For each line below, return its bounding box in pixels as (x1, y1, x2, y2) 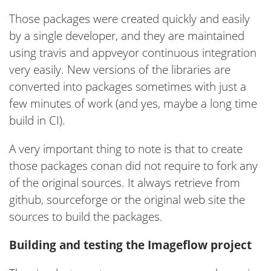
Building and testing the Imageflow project (9, 237, 252, 253)
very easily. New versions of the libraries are (9, 61, 230, 77)
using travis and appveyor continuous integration (9, 44, 256, 60)
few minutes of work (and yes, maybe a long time (9, 95, 257, 111)
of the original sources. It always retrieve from (9, 174, 240, 191)
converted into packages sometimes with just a (9, 78, 246, 94)
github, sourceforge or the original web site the (9, 191, 245, 207)
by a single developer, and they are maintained (9, 27, 244, 44)
